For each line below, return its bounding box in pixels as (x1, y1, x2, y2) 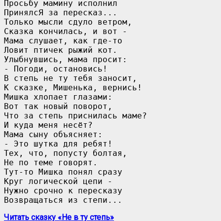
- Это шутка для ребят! (4, 139, 112, 148)
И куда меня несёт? (4, 120, 93, 130)
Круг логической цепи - (4, 176, 112, 186)
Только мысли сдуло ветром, (4, 17, 132, 27)
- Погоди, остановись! (4, 64, 108, 74)
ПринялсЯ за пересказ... (4, 7, 117, 17)
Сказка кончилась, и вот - (4, 26, 127, 36)
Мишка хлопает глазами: (4, 92, 112, 102)
